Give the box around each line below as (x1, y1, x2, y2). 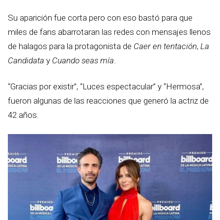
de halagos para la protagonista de (8, 41, 134, 51)
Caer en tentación (134, 41, 197, 51)
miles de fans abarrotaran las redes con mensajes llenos (8, 27, 211, 37)
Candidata (8, 55, 44, 65)
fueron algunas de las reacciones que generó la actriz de (8, 96, 209, 106)
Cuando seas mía (52, 55, 114, 65)
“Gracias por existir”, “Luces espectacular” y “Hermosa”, (8, 82, 204, 91)
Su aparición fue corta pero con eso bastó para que (8, 13, 192, 23)
